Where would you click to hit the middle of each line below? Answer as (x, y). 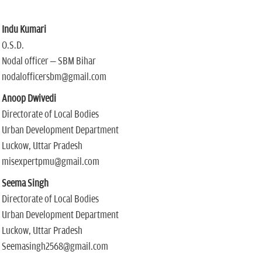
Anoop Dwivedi (29, 99)
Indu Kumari (24, 30)
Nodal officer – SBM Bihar (49, 61)
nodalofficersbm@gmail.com (54, 77)
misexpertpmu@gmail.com (50, 162)
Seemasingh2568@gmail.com (55, 247)
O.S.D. (13, 46)
